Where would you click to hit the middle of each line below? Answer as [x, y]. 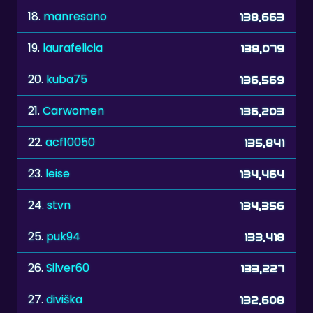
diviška [64, 300]
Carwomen [73, 111]
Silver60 [68, 268]
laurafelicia [73, 48]
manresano [75, 17]
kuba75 [67, 80]
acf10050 [70, 143]
